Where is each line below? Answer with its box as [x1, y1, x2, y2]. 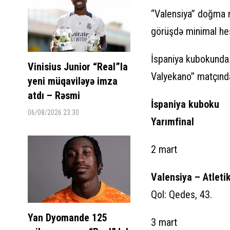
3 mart [150, 216, 177, 228]
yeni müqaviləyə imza [27, 74, 118, 87]
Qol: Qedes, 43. [150, 188, 212, 201]
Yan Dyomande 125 [27, 211, 107, 224]
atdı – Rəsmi [27, 89, 80, 102]
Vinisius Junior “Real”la [27, 60, 128, 73]
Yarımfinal [150, 115, 194, 128]
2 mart [150, 143, 177, 156]
